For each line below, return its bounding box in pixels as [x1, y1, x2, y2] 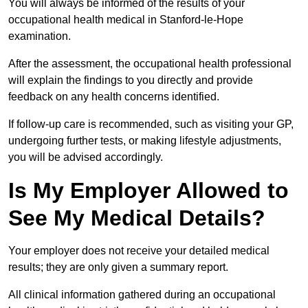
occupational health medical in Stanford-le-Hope [8, 14, 243, 26]
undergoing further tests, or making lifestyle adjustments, [8, 135, 281, 147]
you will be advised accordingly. [8, 151, 163, 164]
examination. [8, 30, 74, 43]
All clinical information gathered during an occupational [8, 289, 276, 301]
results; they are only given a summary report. [8, 261, 228, 274]
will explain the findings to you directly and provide [8, 74, 253, 87]
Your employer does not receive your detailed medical [8, 245, 269, 257]
